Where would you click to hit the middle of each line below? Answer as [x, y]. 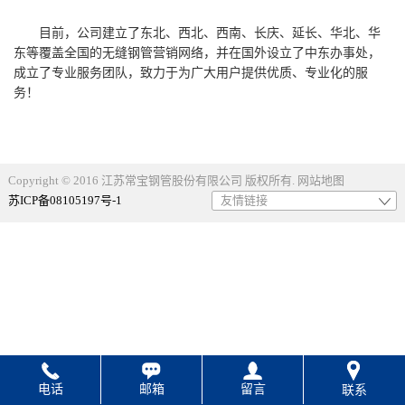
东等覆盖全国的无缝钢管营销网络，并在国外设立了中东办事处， [197, 53]
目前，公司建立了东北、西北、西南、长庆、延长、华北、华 [210, 33]
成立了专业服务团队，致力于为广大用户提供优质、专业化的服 [191, 73]
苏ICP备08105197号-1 [65, 200]
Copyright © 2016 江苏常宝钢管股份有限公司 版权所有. [152, 180]
